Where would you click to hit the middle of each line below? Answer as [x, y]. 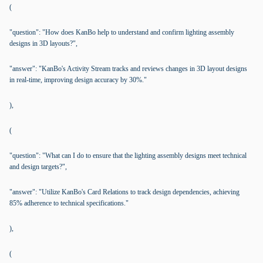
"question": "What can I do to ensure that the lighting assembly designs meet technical [128, 156]
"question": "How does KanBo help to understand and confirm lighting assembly [122, 32]
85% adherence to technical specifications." [69, 203]
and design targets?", [38, 167]
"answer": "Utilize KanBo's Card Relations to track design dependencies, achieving [124, 192]
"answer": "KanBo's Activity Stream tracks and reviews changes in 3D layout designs [128, 69]
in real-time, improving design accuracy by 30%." [78, 80]
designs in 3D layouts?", [43, 43]
